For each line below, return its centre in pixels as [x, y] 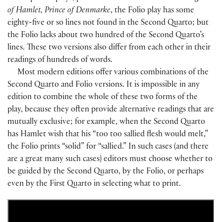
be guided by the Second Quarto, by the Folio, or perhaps [106, 172]
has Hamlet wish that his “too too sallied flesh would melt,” [108, 135]
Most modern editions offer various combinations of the [113, 73]
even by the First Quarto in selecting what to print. [94, 184]
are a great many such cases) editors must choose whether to [110, 160]
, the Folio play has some [152, 11]
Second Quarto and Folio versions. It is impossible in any [104, 85]
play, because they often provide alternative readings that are [111, 110]
